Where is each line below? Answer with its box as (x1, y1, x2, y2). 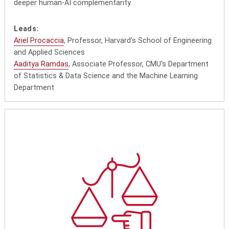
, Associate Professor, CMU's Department (68, 60, 209, 69)
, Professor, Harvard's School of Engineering (64, 36, 212, 45)
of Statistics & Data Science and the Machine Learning (14, 72, 198, 81)
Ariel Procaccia (14, 36, 64, 45)
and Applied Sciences (14, 48, 85, 57)
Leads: (14, 25, 39, 34)
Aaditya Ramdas (14, 60, 69, 69)
